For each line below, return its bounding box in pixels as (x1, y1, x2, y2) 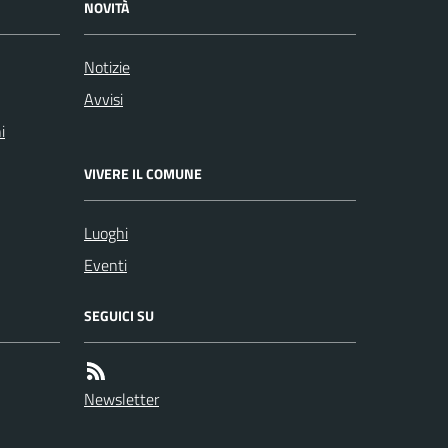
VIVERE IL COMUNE (84, 163, 202, 184)
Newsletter (84, 387, 159, 411)
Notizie (84, 55, 130, 79)
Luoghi (84, 221, 128, 245)
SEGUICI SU (84, 305, 154, 326)
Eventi (84, 253, 127, 277)
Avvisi (84, 87, 123, 111)
